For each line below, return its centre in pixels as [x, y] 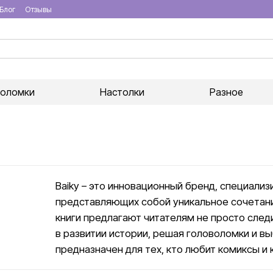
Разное [227, 92]
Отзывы [38, 9]
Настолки [122, 92]
